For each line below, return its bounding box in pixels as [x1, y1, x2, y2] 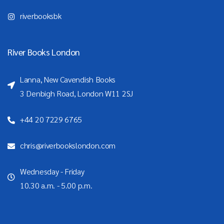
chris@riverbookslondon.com [20, 140, 116, 151]
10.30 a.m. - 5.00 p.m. [20, 180, 92, 191]
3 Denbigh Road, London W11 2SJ [20, 88, 133, 99]
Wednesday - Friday [20, 166, 84, 177]
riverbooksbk [20, 10, 61, 21]
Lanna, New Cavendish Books [20, 74, 117, 85]
